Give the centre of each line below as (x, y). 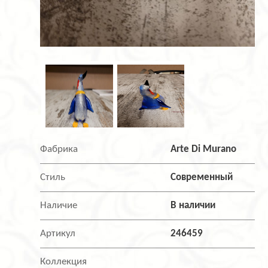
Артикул (58, 234)
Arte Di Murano (204, 150)
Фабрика (59, 150)
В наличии (193, 206)
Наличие (59, 206)
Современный (202, 178)
